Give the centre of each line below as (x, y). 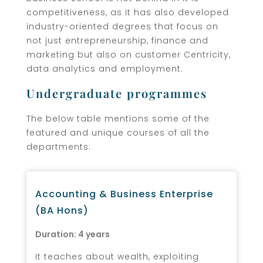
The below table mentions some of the (118, 118)
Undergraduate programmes (117, 93)
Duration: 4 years (73, 234)
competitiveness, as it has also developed (128, 12)
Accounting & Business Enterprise (124, 194)
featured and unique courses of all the (118, 132)
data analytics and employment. (105, 68)
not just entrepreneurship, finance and (117, 40)
